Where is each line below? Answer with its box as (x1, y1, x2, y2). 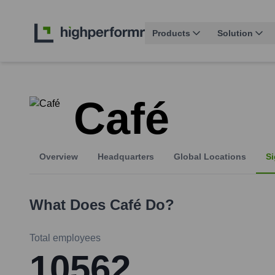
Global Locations (174, 152, 246, 162)
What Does (29, 196, 110, 214)
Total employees (29, 233, 101, 244)
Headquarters (98, 152, 154, 162)
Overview (39, 152, 78, 162)
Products (152, 28, 190, 39)
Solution (217, 28, 253, 39)
